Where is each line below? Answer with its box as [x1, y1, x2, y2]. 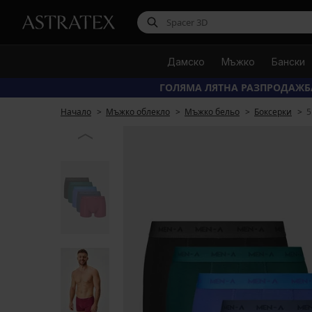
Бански [271, 56, 305, 68]
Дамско [166, 56, 205, 68]
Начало [61, 106, 91, 118]
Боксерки [254, 106, 292, 118]
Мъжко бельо [185, 106, 240, 118]
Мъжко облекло [106, 106, 170, 118]
